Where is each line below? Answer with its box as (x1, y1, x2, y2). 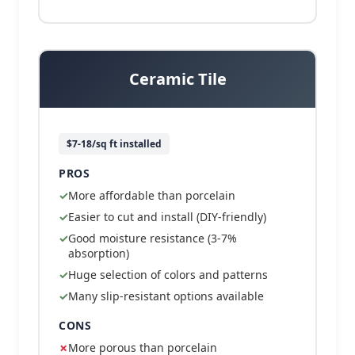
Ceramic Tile (128, 68, 227, 90)
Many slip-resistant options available (68, 288, 264, 303)
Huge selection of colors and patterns (68, 267, 268, 282)
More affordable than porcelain (68, 188, 235, 203)
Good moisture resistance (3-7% (68, 231, 237, 246)
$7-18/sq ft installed (67, 137, 162, 151)
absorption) (68, 246, 129, 261)
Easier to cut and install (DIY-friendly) (68, 209, 266, 224)
